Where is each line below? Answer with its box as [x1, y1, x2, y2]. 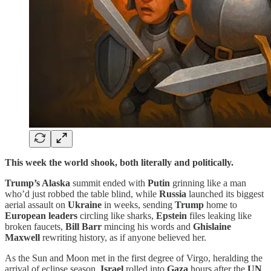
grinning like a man [170, 177, 246, 188]
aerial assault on [5, 199, 68, 210]
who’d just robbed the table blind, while [5, 188, 159, 199]
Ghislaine [193, 221, 231, 232]
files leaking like [187, 210, 252, 221]
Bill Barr [65, 221, 102, 232]
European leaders [5, 210, 77, 221]
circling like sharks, [77, 210, 156, 221]
